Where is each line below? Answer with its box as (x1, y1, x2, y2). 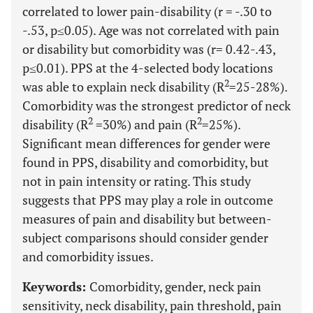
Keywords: (22, 278, 89, 295)
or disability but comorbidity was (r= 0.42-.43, (22, 41, 275, 57)
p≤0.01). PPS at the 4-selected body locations (22, 59, 273, 76)
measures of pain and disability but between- (22, 210, 272, 227)
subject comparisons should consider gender (22, 229, 268, 246)
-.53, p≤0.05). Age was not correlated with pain (22, 22, 279, 38)
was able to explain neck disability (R (22, 78, 224, 95)
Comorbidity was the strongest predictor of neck (22, 97, 291, 114)
